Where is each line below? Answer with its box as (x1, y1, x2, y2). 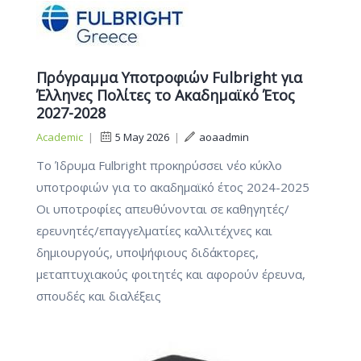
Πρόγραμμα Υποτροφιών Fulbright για (36, 67, 302, 87)
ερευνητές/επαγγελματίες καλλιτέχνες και (36, 222, 272, 239)
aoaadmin (199, 129, 249, 144)
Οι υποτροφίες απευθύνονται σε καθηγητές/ (36, 200, 289, 217)
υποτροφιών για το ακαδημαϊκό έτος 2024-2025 (36, 178, 309, 195)
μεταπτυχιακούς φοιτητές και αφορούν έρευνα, (36, 265, 305, 282)
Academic (36, 129, 83, 144)
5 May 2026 (115, 129, 169, 144)
